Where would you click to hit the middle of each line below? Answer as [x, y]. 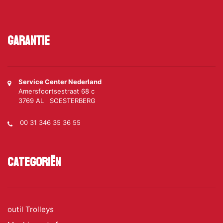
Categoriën [34, 162]
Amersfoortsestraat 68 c [56, 91]
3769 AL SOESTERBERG [57, 101]
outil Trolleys [31, 209]
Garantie [29, 41]
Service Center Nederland [60, 82]
